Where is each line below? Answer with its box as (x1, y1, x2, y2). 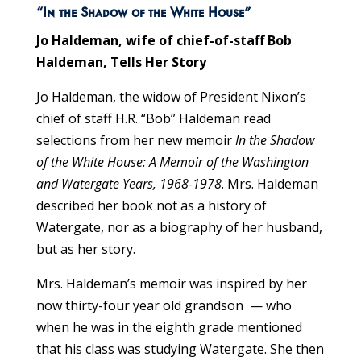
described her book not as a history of (35, 196, 267, 214)
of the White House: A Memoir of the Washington (35, 152, 309, 171)
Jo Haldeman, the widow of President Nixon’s (35, 87, 306, 106)
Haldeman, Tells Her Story (35, 52, 206, 71)
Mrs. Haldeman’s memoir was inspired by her (35, 274, 307, 293)
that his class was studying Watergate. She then (35, 339, 324, 358)
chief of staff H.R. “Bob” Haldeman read (35, 109, 271, 127)
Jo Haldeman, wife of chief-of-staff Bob (35, 31, 292, 49)
